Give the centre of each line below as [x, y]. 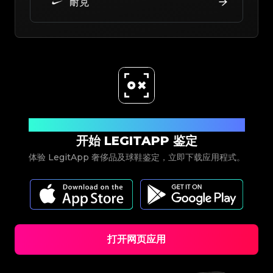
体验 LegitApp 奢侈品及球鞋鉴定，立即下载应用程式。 [136, 157]
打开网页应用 [136, 239]
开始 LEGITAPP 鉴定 [136, 140]
